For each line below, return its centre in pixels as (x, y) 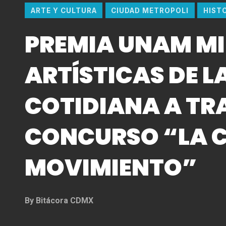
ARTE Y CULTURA (64, 10)
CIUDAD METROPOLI (150, 10)
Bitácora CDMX (65, 200)
